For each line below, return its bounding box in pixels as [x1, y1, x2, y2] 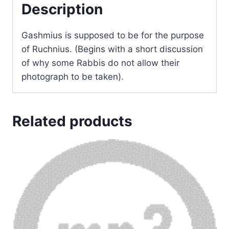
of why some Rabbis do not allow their [21, 57, 179, 68]
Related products [12, 112, 132, 130]
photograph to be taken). [21, 71, 124, 82]
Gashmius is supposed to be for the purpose [21, 30, 204, 40]
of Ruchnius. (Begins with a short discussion [21, 43, 203, 54]
